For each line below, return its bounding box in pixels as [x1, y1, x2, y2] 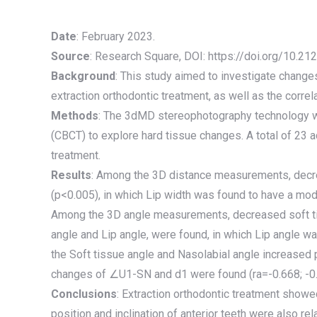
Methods [51, 109, 98, 122]
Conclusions [51, 287, 117, 301]
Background [51, 69, 115, 83]
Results [51, 168, 91, 182]
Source [51, 50, 90, 63]
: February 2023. [76, 30, 155, 43]
